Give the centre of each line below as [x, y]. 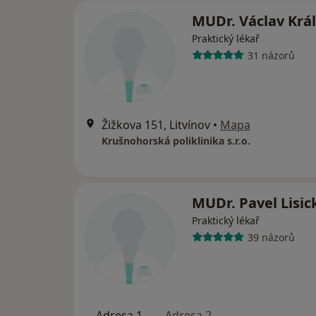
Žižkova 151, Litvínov [156, 125]
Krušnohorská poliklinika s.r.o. [176, 141]
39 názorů [271, 237]
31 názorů [271, 55]
